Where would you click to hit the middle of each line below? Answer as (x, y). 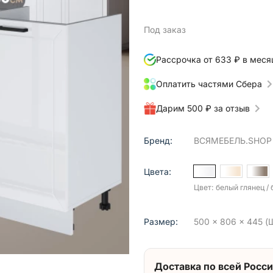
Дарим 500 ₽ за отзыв (203, 108)
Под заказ (165, 30)
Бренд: (158, 140)
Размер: (161, 222)
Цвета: (158, 172)
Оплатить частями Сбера (209, 84)
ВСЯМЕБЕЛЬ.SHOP (232, 140)
